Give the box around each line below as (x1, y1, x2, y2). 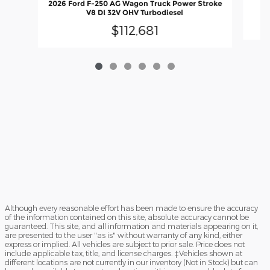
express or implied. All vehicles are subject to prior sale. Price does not (5, 239, 245, 248)
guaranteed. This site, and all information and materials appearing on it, (5, 221, 258, 230)
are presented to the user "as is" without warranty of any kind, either (5, 230, 242, 239)
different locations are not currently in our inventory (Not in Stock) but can (5, 257, 258, 266)
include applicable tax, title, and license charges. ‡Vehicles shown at (5, 248, 242, 257)
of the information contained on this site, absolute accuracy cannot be (5, 212, 249, 221)
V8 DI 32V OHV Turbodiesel (86, 8, 184, 17)
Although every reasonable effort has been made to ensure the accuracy (5, 203, 258, 212)
